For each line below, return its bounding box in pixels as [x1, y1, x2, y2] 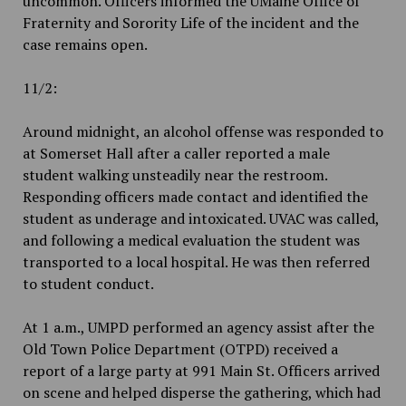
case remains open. [22, 34, 148, 55]
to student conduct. [22, 274, 154, 295]
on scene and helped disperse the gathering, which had [22, 382, 381, 403]
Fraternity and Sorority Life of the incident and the [22, 13, 359, 34]
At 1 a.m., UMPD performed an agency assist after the [22, 317, 374, 338]
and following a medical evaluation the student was [22, 230, 360, 251]
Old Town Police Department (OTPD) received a [22, 339, 338, 360]
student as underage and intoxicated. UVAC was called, [22, 208, 379, 229]
